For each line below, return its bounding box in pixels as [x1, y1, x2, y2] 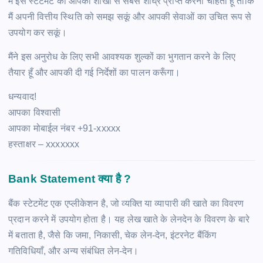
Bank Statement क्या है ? [8, 171, 131, 185]
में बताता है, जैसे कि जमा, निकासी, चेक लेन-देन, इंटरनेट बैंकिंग [8, 230, 216, 241]
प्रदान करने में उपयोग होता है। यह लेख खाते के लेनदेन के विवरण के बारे [8, 214, 249, 225]
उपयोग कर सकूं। [8, 28, 68, 38]
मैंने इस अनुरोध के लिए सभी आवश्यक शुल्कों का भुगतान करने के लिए [8, 52, 236, 62]
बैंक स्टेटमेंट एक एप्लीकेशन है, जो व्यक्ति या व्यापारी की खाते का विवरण [8, 198, 244, 209]
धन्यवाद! [8, 92, 36, 102]
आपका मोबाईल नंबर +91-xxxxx [8, 123, 121, 134]
